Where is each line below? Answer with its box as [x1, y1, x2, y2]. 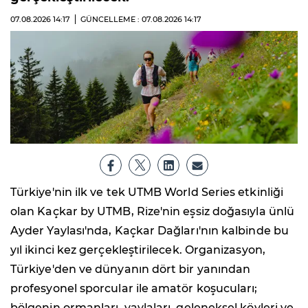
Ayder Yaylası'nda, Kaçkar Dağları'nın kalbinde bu [10, 224, 289, 238]
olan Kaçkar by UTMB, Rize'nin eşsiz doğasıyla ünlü [10, 205, 294, 219]
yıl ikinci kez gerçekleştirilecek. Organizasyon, [10, 243, 265, 257]
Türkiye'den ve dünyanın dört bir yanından [10, 263, 251, 276]
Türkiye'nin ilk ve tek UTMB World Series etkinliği [10, 186, 283, 199]
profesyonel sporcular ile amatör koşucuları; [10, 282, 258, 296]
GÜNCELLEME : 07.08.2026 [80, 14, 184, 24]
